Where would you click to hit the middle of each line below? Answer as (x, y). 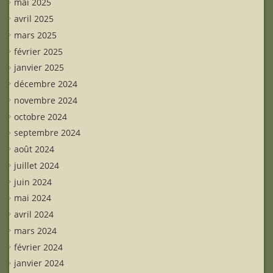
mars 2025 (35, 35)
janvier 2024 (39, 263)
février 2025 (38, 51)
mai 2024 (33, 198)
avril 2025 (34, 18)
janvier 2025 (39, 68)
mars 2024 (35, 230)
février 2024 (38, 247)
